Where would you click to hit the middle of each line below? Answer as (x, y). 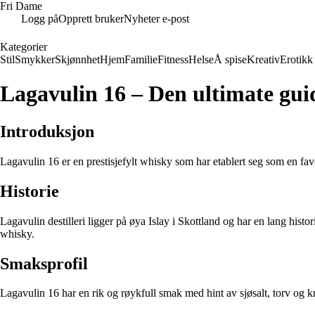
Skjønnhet (77, 59)
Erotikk (296, 59)
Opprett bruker (91, 19)
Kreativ (263, 59)
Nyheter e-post (156, 19)
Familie (141, 59)
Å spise (230, 59)
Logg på (40, 19)
